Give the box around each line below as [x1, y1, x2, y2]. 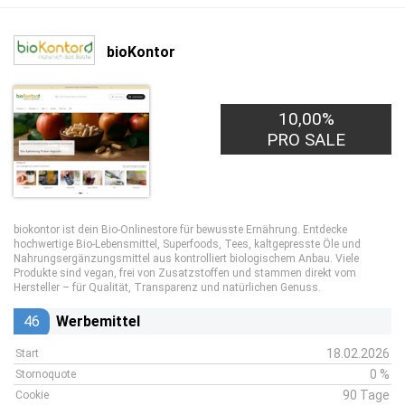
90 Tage [343, 388, 390, 402]
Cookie [15, 389, 49, 401]
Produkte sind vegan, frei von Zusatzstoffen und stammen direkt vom [14, 267, 356, 279]
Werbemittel [56, 313, 140, 330]
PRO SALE [267, 129, 346, 150]
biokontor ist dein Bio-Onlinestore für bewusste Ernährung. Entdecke [14, 223, 347, 236]
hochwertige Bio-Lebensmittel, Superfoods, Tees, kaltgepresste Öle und [14, 238, 361, 250]
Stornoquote [15, 368, 76, 381]
